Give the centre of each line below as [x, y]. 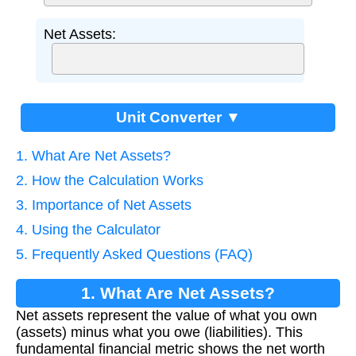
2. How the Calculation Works [110, 181]
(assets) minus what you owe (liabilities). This [159, 333]
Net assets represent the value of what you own [166, 316]
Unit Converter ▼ [178, 118]
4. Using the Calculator [88, 230]
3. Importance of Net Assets [104, 205]
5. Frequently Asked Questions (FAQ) [134, 255]
